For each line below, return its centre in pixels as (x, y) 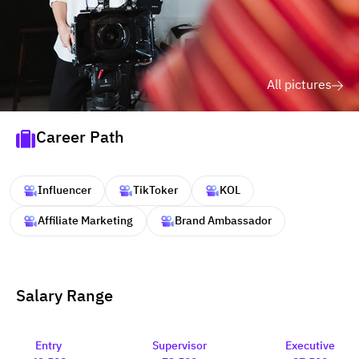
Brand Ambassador (223, 221)
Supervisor (179, 346)
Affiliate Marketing (85, 221)
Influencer (65, 191)
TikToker (155, 191)
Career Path (80, 139)
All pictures (299, 86)
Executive (311, 346)
